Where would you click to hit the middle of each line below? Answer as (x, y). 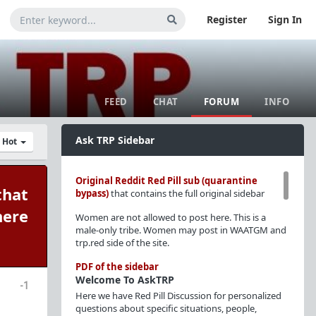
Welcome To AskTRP (124, 280)
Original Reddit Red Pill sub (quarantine (166, 181)
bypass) (92, 193)
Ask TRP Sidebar (115, 140)
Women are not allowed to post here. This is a (170, 217)
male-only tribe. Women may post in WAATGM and (181, 230)
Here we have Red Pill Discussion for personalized (178, 296)
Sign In (285, 19)
